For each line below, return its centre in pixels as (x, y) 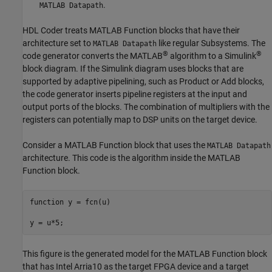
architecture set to (58, 43)
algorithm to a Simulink (212, 56)
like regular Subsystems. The (211, 43)
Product (194, 82)
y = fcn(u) (87, 202)
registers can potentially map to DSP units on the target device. (140, 120)
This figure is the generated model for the (100, 254)
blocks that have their (199, 31)
